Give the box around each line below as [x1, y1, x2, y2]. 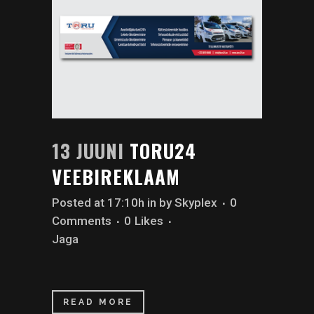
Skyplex [175, 196, 217, 210]
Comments [52, 214, 111, 228]
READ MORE [63, 297, 133, 308]
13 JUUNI [52, 137, 124, 165]
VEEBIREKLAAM [52, 163, 180, 191]
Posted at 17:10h [52, 196, 144, 210]
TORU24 [130, 137, 196, 165]
